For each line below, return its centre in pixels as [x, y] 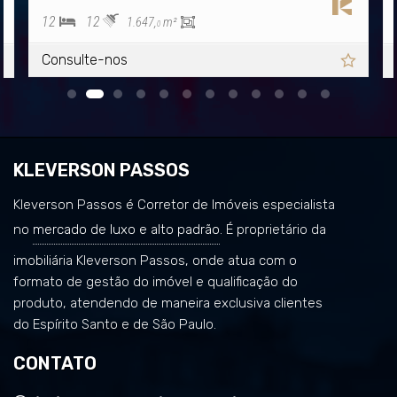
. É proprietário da [273, 229]
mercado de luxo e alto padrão [126, 229]
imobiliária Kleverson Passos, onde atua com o [155, 260]
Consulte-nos [85, 59]
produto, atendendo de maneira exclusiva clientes [168, 303]
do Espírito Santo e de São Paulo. [115, 324]
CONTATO [55, 363]
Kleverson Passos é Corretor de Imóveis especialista [174, 204]
